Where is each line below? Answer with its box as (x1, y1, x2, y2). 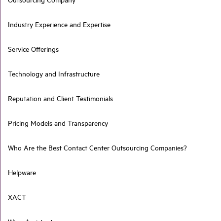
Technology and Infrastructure (8, 69, 100, 79)
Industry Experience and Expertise (8, 19, 110, 30)
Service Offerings (8, 44, 59, 54)
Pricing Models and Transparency (8, 118, 108, 128)
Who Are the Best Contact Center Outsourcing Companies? (8, 143, 187, 153)
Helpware (8, 167, 36, 178)
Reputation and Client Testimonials (8, 93, 113, 104)
